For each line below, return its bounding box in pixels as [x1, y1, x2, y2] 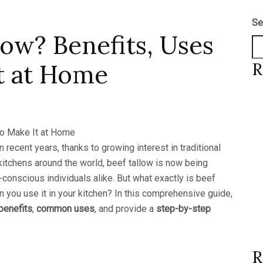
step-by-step [156, 203, 211, 214]
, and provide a [95, 203, 156, 214]
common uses [36, 203, 95, 214]
